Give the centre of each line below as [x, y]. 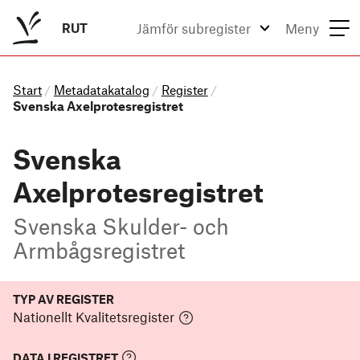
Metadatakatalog [101, 90]
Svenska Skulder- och [121, 225]
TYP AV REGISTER [63, 299]
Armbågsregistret [99, 250]
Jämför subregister [193, 28]
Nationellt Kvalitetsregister [94, 317]
